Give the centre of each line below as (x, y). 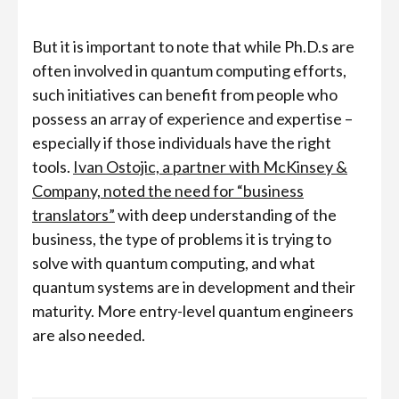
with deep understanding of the (226, 215)
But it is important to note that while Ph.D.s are (193, 46)
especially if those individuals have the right (182, 142)
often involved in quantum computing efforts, (189, 70)
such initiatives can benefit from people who (185, 94)
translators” (73, 215)
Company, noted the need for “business (168, 191)
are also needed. (89, 335)
